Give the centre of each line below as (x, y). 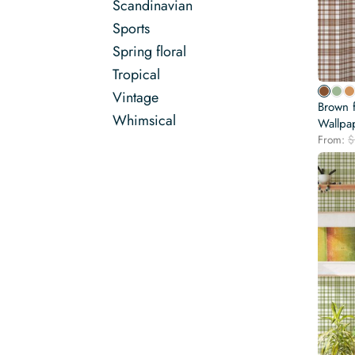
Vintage (136, 97)
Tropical (136, 74)
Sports (131, 29)
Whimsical (144, 120)
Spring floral (149, 52)
